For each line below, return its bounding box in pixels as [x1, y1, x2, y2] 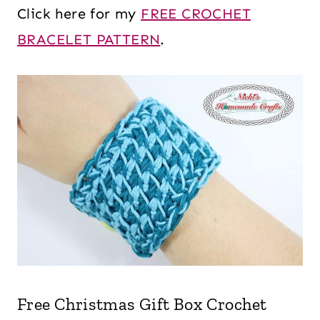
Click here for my [17, 5, 141, 22]
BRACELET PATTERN [17, 31, 161, 48]
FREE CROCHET [141, 5, 251, 22]
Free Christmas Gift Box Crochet [17, 294, 267, 314]
